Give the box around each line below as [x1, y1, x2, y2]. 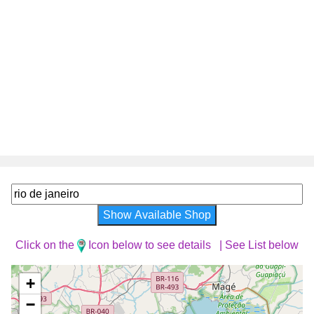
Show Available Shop [103, 209, 211, 221]
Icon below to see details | [86, 239, 226, 251]
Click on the [15, 239, 77, 251]
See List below [225, 239, 299, 251]
